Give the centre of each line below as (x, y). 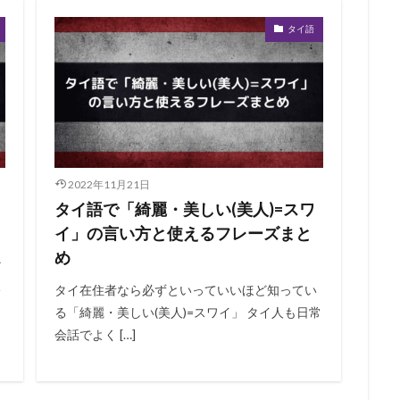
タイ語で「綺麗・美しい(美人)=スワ (184, 209)
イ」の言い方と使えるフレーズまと (183, 233)
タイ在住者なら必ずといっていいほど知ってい (185, 290)
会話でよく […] (95, 335)
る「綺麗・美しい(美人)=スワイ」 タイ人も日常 (187, 312)
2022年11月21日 (109, 185)
